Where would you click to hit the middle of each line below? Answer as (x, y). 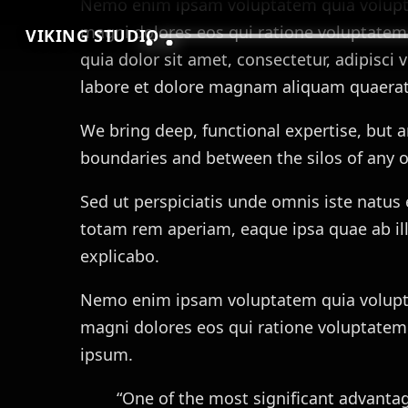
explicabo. (120, 256)
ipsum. (107, 355)
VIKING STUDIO (92, 36)
